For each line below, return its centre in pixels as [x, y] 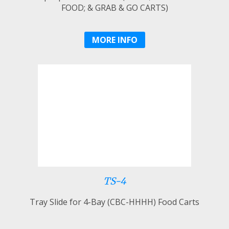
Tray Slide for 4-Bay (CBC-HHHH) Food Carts [114, 202]
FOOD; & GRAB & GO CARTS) [114, 7]
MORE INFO [114, 40]
